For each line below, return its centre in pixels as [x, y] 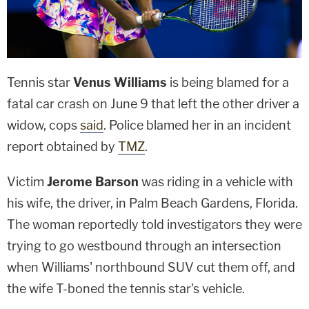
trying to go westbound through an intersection [144, 246]
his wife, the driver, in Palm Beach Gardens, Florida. [152, 203]
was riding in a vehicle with [217, 181]
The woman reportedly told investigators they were [154, 224]
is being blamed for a [229, 82]
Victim [27, 181]
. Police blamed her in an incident [197, 125]
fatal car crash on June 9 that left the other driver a [153, 103]
